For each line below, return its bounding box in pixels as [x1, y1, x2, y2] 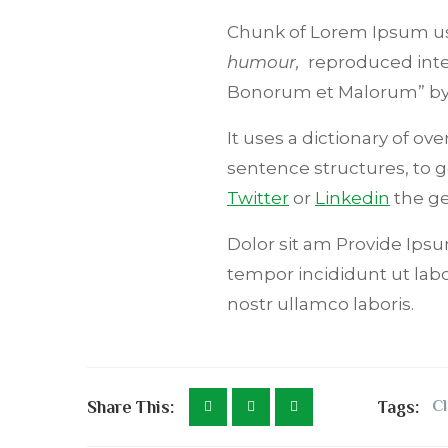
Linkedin [315, 188, 390, 209]
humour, [227, 52, 308, 73]
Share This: [87, 397, 174, 418]
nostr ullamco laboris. [227, 294, 414, 315]
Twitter [227, 188, 289, 209]
